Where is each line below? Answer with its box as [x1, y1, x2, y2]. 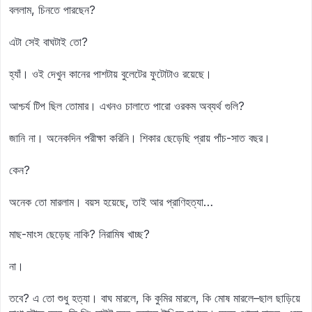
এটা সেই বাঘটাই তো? [9, 35, 88, 49]
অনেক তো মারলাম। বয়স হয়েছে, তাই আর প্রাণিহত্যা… [9, 195, 213, 209]
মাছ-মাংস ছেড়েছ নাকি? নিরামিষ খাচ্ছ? [9, 227, 150, 241]
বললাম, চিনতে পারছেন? [9, 3, 95, 17]
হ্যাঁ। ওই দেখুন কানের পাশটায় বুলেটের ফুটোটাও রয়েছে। [9, 67, 212, 81]
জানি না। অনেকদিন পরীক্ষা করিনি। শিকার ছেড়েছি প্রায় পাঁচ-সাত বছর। [9, 131, 270, 145]
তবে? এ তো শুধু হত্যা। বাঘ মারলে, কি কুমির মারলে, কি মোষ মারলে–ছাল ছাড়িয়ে [9, 291, 300, 305]
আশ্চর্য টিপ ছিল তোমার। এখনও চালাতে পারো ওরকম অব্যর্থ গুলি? [9, 99, 244, 113]
